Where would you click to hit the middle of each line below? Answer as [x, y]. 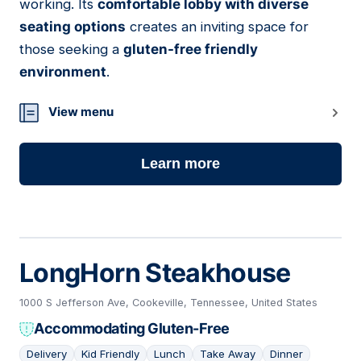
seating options [73, 27]
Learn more [180, 164]
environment [63, 72]
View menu [81, 112]
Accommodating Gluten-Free [132, 329]
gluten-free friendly [191, 50]
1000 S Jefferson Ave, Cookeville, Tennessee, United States [168, 303]
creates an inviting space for [217, 27]
